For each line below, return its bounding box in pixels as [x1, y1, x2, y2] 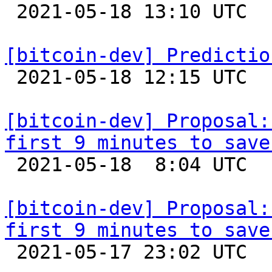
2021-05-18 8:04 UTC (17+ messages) [5, 154, 16, 175]
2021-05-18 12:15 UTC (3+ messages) [5, 66, 16, 88]
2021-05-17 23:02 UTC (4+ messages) [5, 241, 16, 263]
